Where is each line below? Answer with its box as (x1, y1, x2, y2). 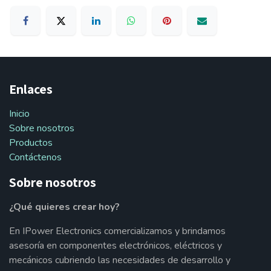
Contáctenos (9, 150, 62, 164)
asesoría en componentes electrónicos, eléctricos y (9, 238, 222, 252)
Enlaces (9, 80, 53, 97)
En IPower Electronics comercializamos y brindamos (9, 224, 226, 238)
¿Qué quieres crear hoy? (9, 200, 120, 214)
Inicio (9, 106, 30, 120)
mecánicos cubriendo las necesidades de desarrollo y (9, 253, 230, 267)
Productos (9, 135, 53, 149)
